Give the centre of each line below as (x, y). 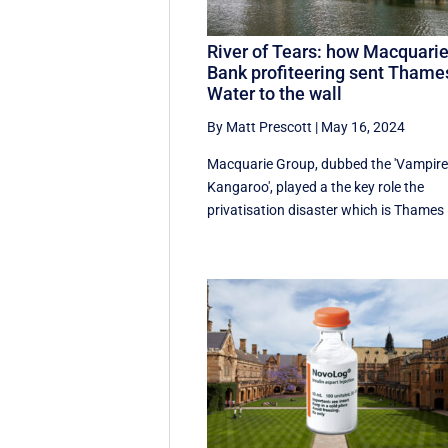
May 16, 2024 (363, 127)
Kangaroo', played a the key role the (316, 187)
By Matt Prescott (260, 127)
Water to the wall (275, 94)
